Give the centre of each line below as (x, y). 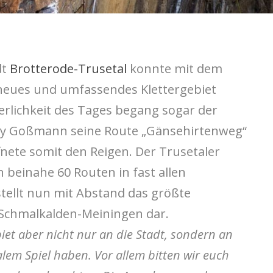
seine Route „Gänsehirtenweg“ (157, 130)
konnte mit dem (174, 68)
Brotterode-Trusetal (68, 68)
